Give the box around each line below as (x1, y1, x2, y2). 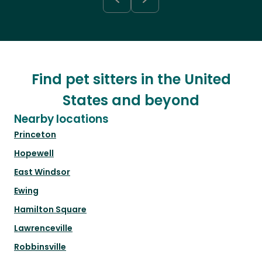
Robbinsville (14, 241, 66, 253)
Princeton (14, 129, 56, 141)
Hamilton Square (14, 204, 87, 216)
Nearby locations (14, 111, 109, 127)
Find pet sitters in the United (31, 70, 231, 89)
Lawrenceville (14, 222, 73, 235)
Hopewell (14, 147, 54, 160)
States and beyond (63, 91, 199, 111)
